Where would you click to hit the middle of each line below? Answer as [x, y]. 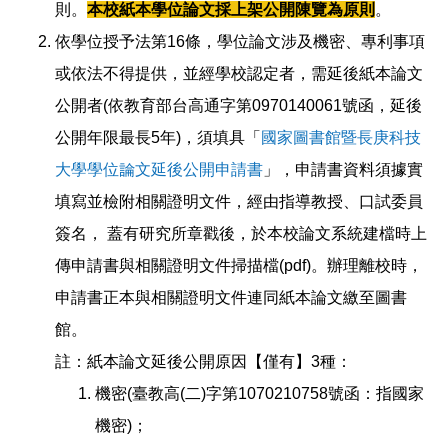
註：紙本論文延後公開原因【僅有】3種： [203, 361]
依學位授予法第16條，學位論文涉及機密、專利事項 [240, 41]
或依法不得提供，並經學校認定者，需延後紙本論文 [239, 73]
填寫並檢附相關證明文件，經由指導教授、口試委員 [239, 201]
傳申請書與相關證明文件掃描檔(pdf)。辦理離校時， [239, 265]
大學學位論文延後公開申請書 [159, 169]
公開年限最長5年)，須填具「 [158, 137]
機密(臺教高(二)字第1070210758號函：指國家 [259, 393]
